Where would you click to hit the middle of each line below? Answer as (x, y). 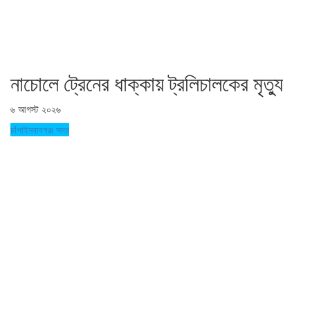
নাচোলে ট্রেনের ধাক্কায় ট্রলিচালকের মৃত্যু (149, 84)
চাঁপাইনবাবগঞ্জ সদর (40, 129)
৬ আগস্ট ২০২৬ (36, 109)
